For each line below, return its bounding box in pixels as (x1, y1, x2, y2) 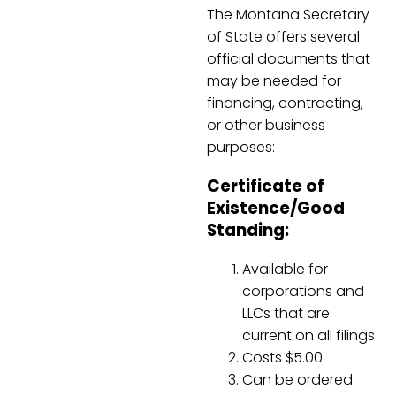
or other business (207, 115, 325, 136)
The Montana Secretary (207, 4, 369, 26)
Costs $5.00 (242, 346, 323, 368)
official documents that (207, 49, 370, 70)
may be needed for (207, 71, 341, 92)
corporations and (242, 280, 364, 301)
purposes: (207, 137, 275, 158)
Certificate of (207, 174, 324, 199)
